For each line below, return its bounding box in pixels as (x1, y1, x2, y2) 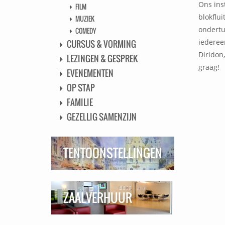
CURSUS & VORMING (66, 38, 136, 51)
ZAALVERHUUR (63, 189, 132, 207)
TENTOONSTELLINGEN (63, 144, 162, 162)
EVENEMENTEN (66, 67, 114, 80)
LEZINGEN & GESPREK (66, 52, 138, 65)
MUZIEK (75, 14, 95, 24)
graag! (198, 62, 219, 72)
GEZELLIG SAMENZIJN (66, 110, 137, 124)
